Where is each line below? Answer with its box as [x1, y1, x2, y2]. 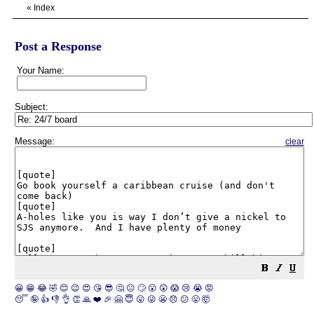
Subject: [15, 102, 48, 112]
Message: [15, 136, 55, 146]
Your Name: [17, 65, 64, 76]
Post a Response [15, 39, 102, 53]
